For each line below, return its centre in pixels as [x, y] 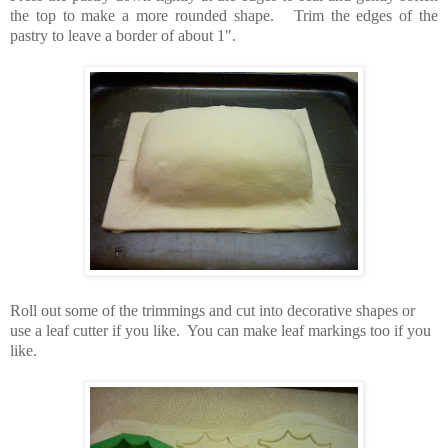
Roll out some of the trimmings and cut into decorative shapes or [212, 310]
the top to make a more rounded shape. [152, 15]
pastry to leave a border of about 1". [125, 35]
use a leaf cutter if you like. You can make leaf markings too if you [220, 330]
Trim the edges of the [366, 15]
